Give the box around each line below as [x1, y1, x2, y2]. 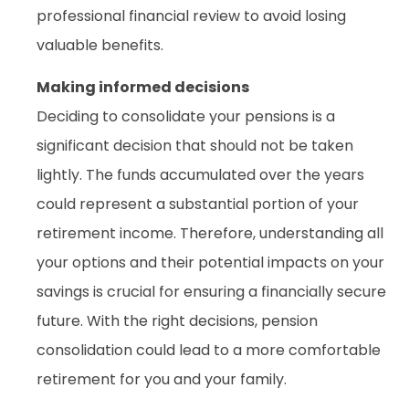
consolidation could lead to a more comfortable [37, 339, 381, 361]
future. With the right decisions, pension [37, 309, 318, 331]
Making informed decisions [37, 76, 249, 98]
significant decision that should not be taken [37, 134, 353, 156]
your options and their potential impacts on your [37, 251, 384, 273]
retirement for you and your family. [37, 368, 287, 390]
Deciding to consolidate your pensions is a [37, 105, 335, 127]
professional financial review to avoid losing [37, 5, 346, 26]
